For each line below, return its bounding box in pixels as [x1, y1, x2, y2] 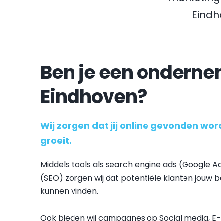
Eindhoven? [40, 83, 147, 110]
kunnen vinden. [40, 185, 99, 197]
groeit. [40, 134, 72, 147]
